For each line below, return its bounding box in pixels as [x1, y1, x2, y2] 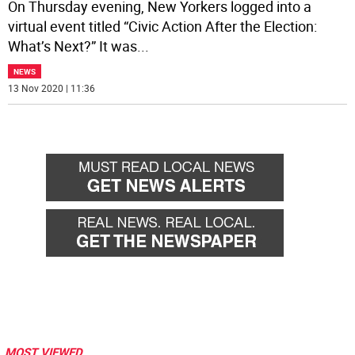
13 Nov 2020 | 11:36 [8, 82, 96, 95]
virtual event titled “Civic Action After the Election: [8, 17, 318, 36]
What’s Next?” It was [8, 36, 138, 56]
